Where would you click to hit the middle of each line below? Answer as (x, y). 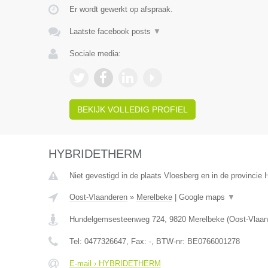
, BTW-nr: (169, 241)
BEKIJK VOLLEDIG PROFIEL (132, 109)
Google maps (203, 197)
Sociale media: (95, 54)
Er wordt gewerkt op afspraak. (121, 9)
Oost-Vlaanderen (98, 197)
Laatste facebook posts (111, 31)
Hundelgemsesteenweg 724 (117, 219)
